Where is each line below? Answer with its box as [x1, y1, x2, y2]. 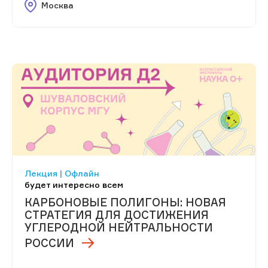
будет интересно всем [25, 179, 123, 190]
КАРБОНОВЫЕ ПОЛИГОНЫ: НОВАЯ [25, 196, 226, 209]
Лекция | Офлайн [25, 168, 99, 179]
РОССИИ [25, 236, 74, 250]
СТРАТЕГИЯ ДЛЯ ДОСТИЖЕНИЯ [25, 208, 209, 222]
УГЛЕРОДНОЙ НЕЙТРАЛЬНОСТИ [25, 221, 213, 234]
